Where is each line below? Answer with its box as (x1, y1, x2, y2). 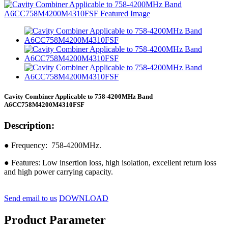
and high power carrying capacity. (4, 167, 113, 177)
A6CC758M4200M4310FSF (4, 101, 84, 109)
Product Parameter (4, 213, 106, 226)
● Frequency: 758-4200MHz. (4, 141, 101, 150)
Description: (4, 120, 54, 131)
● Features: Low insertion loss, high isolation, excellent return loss (4, 158, 216, 167)
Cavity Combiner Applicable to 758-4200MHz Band (4, 93, 153, 101)
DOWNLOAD (59, 194, 108, 203)
